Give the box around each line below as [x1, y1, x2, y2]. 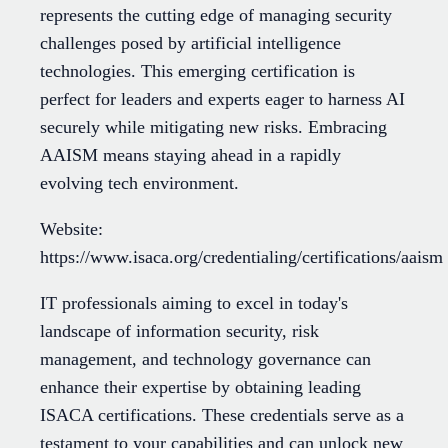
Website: [40, 219, 103, 240]
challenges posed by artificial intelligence [40, 33, 341, 54]
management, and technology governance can [40, 349, 371, 370]
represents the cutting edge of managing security [40, 5, 392, 26]
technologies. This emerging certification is [40, 61, 355, 82]
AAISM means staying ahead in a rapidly [40, 145, 341, 166]
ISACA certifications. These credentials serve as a [40, 405, 404, 426]
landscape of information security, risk [40, 321, 319, 342]
